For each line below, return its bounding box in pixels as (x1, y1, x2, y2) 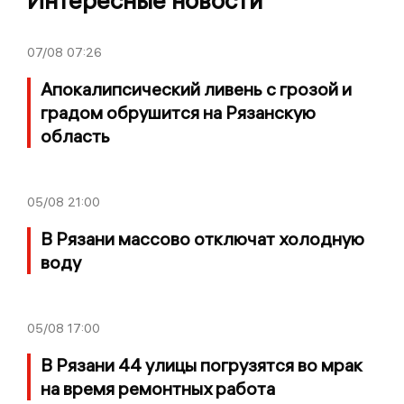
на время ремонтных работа (41, 376, 275, 399)
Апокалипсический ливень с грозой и (41, 77, 352, 100)
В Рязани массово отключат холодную (41, 226, 364, 250)
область (41, 124, 110, 147)
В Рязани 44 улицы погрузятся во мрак (41, 353, 363, 376)
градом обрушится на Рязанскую (41, 100, 316, 124)
